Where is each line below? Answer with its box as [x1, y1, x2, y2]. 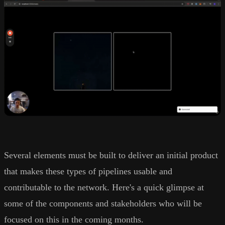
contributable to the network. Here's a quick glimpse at [4, 182, 204, 193]
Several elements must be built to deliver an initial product [4, 150, 218, 161]
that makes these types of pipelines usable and [4, 166, 172, 177]
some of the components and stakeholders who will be [4, 198, 202, 209]
